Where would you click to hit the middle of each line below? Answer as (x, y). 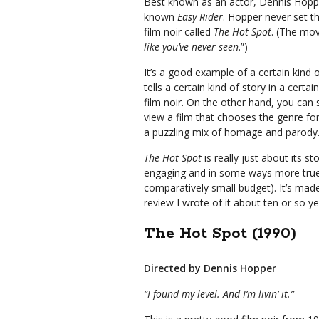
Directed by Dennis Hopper (210, 268)
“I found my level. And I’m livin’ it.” (219, 294)
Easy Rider (200, 17)
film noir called (179, 32)
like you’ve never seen (191, 47)
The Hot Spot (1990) (220, 234)
